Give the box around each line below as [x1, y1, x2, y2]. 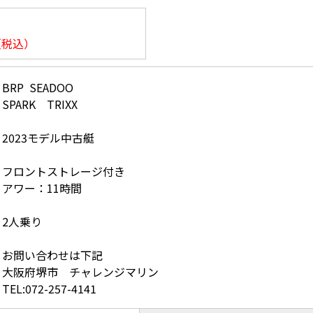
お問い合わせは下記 [2, 247, 103, 264]
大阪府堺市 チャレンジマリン [2, 263, 159, 281]
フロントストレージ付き [2, 163, 125, 180]
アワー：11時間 [2, 180, 82, 197]
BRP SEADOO [2, 79, 73, 96]
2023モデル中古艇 [2, 129, 94, 147]
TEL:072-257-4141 [2, 280, 96, 298]
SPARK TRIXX [2, 96, 78, 113]
